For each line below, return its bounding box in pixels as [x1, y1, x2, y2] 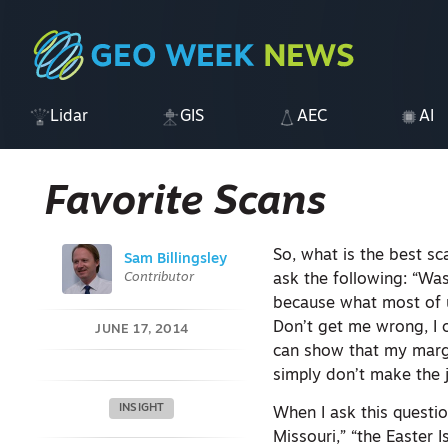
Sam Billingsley [123, 252, 227, 267]
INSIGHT [118, 403, 165, 414]
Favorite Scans [45, 184, 326, 224]
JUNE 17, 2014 [95, 323, 188, 336]
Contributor [123, 271, 194, 284]
